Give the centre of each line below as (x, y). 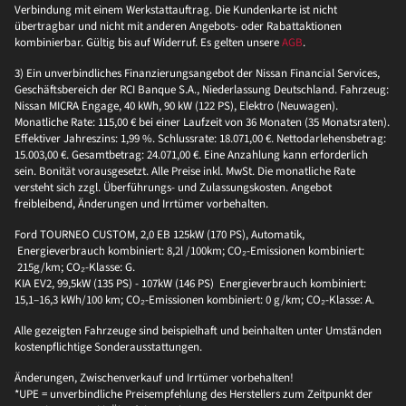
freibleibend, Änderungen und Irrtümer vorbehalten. (141, 203)
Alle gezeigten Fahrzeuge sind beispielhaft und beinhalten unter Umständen (198, 330)
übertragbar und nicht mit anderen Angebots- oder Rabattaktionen (178, 26)
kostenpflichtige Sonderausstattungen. (108, 347)
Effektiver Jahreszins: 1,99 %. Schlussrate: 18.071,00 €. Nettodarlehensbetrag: (200, 138)
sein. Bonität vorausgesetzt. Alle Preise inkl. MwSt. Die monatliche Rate (185, 171)
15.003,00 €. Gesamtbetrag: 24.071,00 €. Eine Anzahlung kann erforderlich (191, 155)
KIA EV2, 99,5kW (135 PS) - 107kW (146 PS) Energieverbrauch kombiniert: (190, 283)
